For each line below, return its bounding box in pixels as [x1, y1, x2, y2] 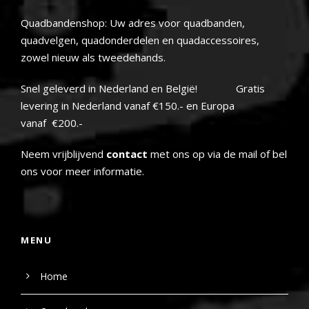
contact [106, 147, 148, 161]
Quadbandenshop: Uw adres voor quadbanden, [21, 16, 245, 30]
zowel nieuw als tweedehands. [21, 50, 166, 65]
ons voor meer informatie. [21, 164, 144, 179]
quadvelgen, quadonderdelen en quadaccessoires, [21, 33, 259, 48]
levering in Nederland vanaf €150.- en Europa [21, 99, 235, 113]
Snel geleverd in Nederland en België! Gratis [21, 81, 265, 96]
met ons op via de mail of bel [148, 147, 287, 161]
